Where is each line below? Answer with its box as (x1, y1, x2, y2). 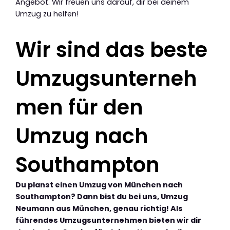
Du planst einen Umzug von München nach (15, 179, 183, 190)
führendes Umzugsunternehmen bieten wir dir (15, 215, 201, 225)
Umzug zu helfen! (15, 8, 79, 19)
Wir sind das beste (15, 35, 207, 64)
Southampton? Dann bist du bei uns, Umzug (15, 191, 188, 202)
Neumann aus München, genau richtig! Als (15, 203, 183, 214)
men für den (15, 92, 143, 122)
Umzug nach (15, 121, 148, 150)
